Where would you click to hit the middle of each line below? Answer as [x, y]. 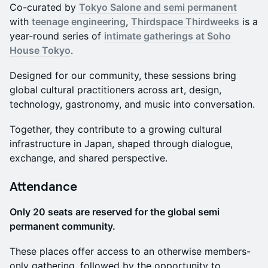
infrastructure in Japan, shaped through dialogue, [121, 144]
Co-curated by [44, 7]
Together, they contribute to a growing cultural [116, 130]
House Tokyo [40, 51]
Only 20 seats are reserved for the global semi [115, 212]
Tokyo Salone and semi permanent [158, 7]
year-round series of [57, 36]
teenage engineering [79, 22]
